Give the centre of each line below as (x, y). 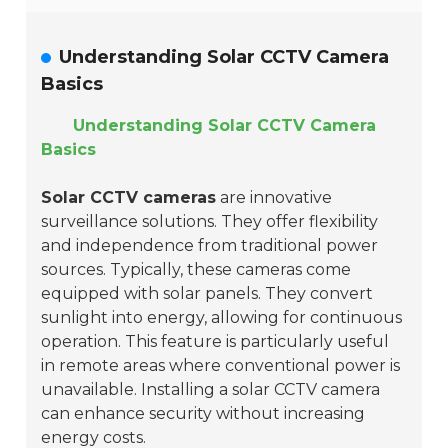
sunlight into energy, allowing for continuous (222, 318)
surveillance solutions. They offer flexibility (210, 222)
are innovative (274, 198)
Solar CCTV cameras (129, 198)
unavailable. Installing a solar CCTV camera (211, 390)
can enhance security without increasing (203, 414)
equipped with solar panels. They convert (207, 294)
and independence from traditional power (210, 246)
